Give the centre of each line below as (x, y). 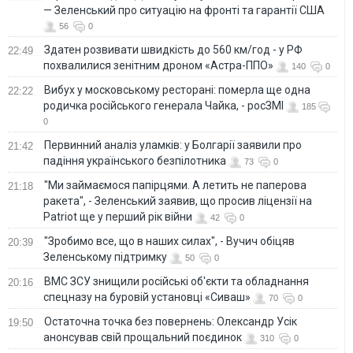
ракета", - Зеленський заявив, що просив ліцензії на (178, 201)
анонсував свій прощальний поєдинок (143, 337)
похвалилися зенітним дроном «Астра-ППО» (158, 65)
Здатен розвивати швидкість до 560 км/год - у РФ (173, 49)
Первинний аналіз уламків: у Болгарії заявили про (173, 145)
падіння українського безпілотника (135, 160)
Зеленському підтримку (105, 256)
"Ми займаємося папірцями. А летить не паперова (175, 185)
